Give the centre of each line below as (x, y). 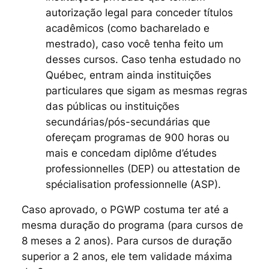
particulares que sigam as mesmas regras (146, 90)
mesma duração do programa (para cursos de (132, 225)
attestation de (206, 168)
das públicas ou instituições (112, 106)
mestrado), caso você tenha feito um (134, 44)
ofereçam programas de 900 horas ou (137, 137)
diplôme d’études (175, 153)
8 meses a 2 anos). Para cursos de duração (126, 241)
